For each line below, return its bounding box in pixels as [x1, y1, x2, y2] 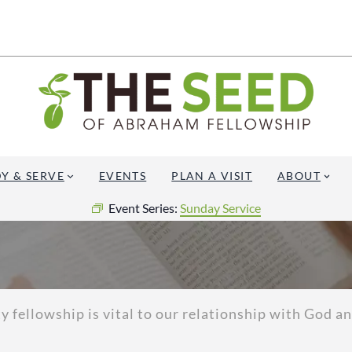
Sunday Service [179, 200, 261, 215]
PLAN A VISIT [171, 169, 253, 182]
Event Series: [108, 200, 180, 215]
